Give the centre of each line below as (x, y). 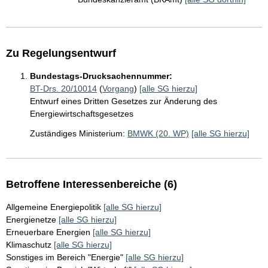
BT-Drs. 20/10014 (63, 89)
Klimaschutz (29, 245)
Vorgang (118, 89)
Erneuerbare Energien (48, 232)
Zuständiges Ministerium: (77, 133)
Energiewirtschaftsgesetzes (82, 114)
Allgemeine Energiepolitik (54, 207)
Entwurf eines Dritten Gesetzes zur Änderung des (124, 101)
